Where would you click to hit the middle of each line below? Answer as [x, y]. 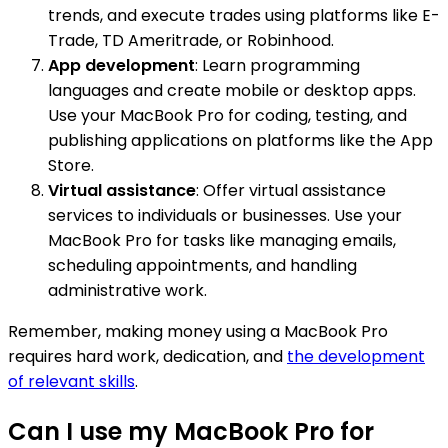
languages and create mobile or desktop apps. [232, 91]
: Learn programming [277, 66]
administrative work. [127, 291]
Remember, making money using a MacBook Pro [198, 332]
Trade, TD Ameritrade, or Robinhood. [191, 41]
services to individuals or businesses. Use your [225, 216]
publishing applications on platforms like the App [240, 141]
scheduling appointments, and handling [202, 266]
